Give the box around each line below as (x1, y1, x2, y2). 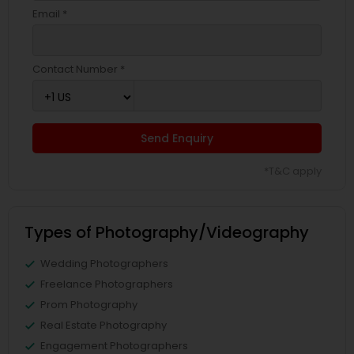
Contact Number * (32, 62, 125, 77)
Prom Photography (40, 297, 137, 313)
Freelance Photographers (40, 277, 173, 292)
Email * (32, 6, 67, 22)
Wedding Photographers (40, 256, 168, 272)
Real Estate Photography (40, 318, 167, 333)
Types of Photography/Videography (24, 221, 309, 244)
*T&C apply (264, 164, 322, 179)
